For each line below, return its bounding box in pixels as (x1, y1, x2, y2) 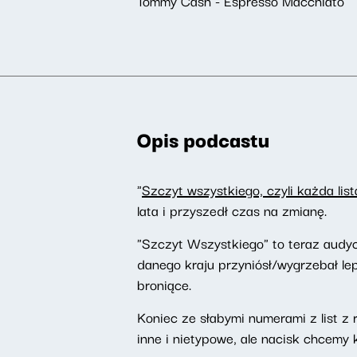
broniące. (137, 273, 191, 295)
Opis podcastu (137, 123, 269, 155)
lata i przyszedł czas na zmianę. (137, 199, 327, 221)
